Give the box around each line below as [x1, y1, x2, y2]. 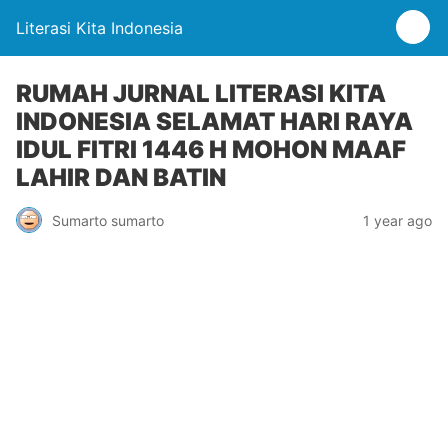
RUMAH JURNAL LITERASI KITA [16, 79, 386, 108]
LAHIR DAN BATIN [16, 163, 226, 192]
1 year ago [363, 211, 432, 229]
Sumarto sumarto [52, 211, 164, 229]
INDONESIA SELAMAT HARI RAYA [16, 107, 413, 136]
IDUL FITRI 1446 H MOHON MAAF [16, 135, 406, 164]
